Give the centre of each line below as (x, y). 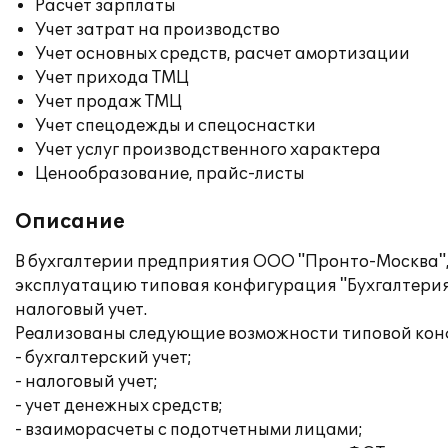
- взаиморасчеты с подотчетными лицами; (189, 430)
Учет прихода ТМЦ (112, 78)
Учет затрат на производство (157, 30)
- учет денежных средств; (119, 406)
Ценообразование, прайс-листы (170, 174)
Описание (70, 222)
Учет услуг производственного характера (208, 150)
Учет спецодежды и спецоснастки (175, 126)
